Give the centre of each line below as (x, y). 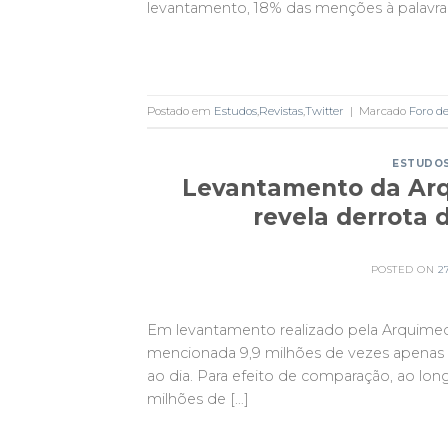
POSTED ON (404, 269)
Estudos (235, 110)
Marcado (384, 110)
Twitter (324, 110)
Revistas (281, 110)
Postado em (180, 110)
